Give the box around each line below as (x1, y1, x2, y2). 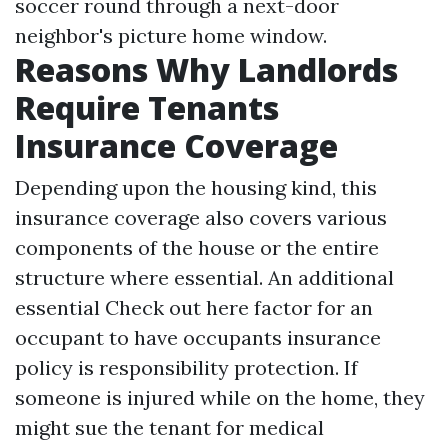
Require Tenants (15, 86, 279, 129)
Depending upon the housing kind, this (15, 175, 377, 200)
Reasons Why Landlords (15, 48, 398, 91)
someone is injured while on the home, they (15, 385, 425, 410)
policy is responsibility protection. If (15, 355, 358, 380)
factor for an (249, 295, 373, 320)
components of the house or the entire (15, 235, 379, 260)
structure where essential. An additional (15, 265, 394, 290)
